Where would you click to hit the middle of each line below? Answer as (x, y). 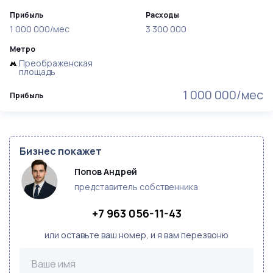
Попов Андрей (106, 172)
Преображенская (56, 63)
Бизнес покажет (61, 151)
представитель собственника (136, 187)
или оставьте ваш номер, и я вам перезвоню (136, 235)
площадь (37, 72)
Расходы (162, 15)
